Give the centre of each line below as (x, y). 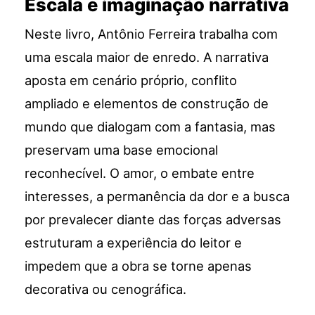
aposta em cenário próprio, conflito (131, 81)
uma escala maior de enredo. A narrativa (147, 57)
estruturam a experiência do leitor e (134, 243)
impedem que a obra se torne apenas (139, 266)
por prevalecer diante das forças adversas (153, 220)
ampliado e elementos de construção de (147, 104)
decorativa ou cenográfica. (106, 289)
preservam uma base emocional (122, 150)
